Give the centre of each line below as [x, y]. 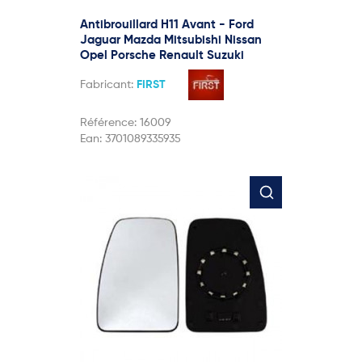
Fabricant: [108, 84]
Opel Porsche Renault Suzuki [162, 55]
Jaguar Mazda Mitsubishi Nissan [171, 40]
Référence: [110, 122]
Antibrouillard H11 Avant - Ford [167, 24]
